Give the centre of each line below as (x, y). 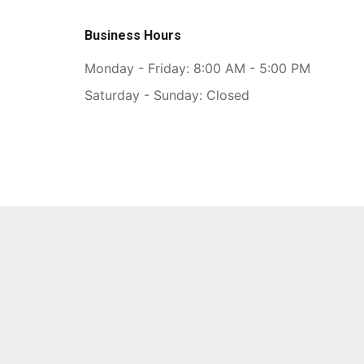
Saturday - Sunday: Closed (167, 95)
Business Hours (133, 35)
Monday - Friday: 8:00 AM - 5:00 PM (197, 68)
